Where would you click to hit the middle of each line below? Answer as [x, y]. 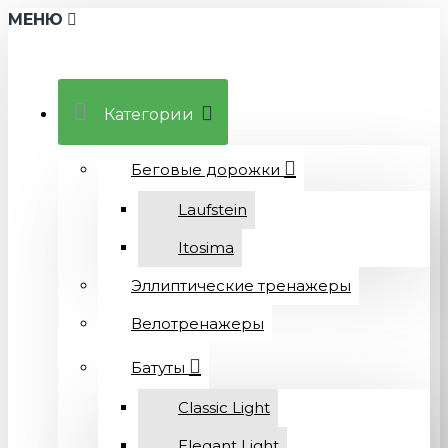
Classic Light [224, 407]
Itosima [206, 247]
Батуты [158, 367]
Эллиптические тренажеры [241, 285]
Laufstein [212, 209]
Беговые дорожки [205, 169]
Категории [149, 114]
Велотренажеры [197, 323]
